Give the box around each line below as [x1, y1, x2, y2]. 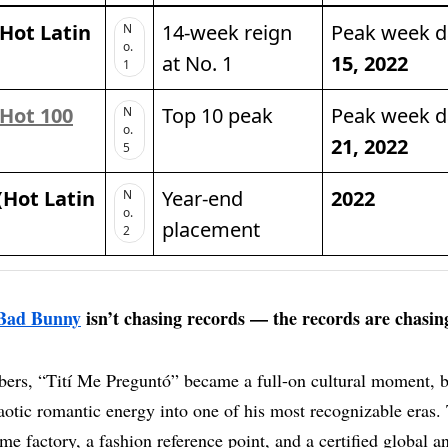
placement [162, 216, 260, 244]
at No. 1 [162, 50, 233, 78]
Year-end [162, 185, 243, 213]
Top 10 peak [162, 102, 273, 130]
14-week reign [162, 19, 292, 47]
